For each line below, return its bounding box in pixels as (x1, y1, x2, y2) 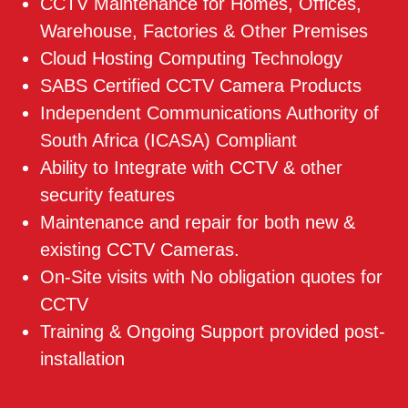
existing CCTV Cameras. (40, 240, 240, 260)
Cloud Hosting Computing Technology (40, 48, 342, 69)
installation (40, 349, 125, 370)
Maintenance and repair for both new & (40, 212, 355, 233)
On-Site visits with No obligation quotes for (40, 267, 382, 288)
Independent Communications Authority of (40, 103, 379, 124)
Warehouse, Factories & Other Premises (40, 21, 368, 42)
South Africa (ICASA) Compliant (40, 130, 297, 151)
